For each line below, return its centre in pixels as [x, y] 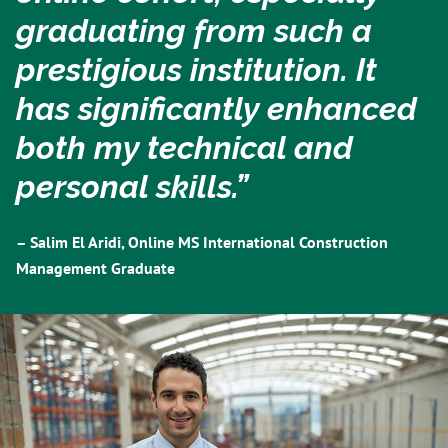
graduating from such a [194, 30]
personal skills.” [132, 186]
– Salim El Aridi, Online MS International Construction [202, 242]
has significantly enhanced [216, 108]
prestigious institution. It [196, 69]
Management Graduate [95, 268]
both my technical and [184, 147]
